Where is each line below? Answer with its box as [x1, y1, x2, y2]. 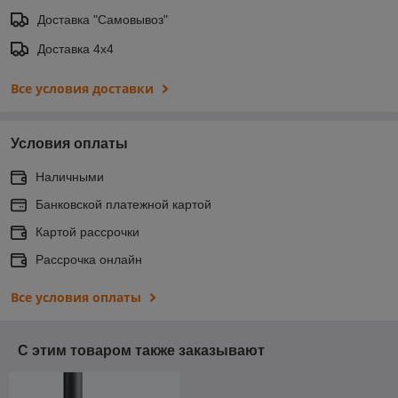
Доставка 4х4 [37, 42, 114, 57]
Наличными [36, 170, 104, 185]
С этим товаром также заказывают [18, 343, 265, 359]
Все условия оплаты [11, 289, 141, 306]
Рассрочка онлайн [36, 252, 142, 267]
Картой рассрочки [36, 225, 139, 240]
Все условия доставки [11, 80, 154, 98]
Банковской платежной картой [36, 197, 211, 212]
